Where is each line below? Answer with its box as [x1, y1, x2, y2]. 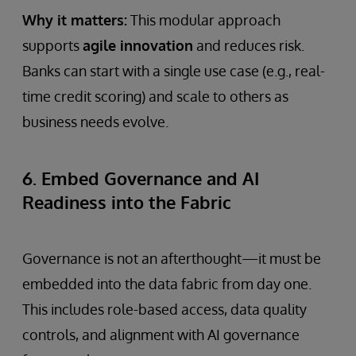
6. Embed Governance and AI [22, 167, 259, 189]
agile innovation [83, 37, 193, 54]
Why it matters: [22, 11, 127, 29]
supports [22, 37, 83, 54]
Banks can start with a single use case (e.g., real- [22, 62, 325, 79]
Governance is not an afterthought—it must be [22, 250, 321, 267]
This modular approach [127, 11, 281, 29]
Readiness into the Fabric [22, 191, 231, 213]
